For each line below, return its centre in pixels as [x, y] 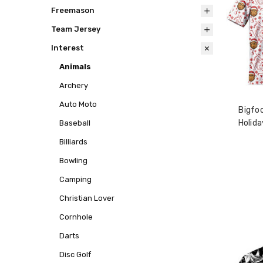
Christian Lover [87, 198]
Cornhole [76, 217]
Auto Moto [78, 104]
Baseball [75, 123]
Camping [75, 180]
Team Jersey [75, 29]
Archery [73, 86]
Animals [75, 67]
